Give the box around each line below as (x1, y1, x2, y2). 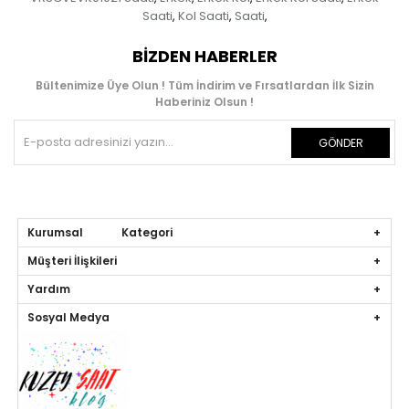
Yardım (27, 281, 71, 298)
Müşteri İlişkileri (27, 253, 118, 269)
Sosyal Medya (27, 309, 110, 326)
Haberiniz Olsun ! (155, 94, 254, 110)
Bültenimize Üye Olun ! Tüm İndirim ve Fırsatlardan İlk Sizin (35, 78, 374, 94)
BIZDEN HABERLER (131, 45, 278, 68)
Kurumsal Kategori (27, 225, 173, 241)
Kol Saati (177, 7, 229, 26)
